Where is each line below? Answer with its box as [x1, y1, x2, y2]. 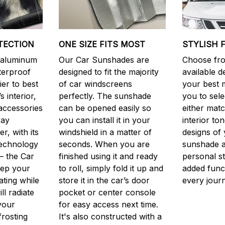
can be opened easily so [59, 102, 152, 113]
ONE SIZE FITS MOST [59, 39, 146, 50]
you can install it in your [59, 115, 151, 125]
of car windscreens [59, 78, 133, 89]
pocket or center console [59, 187, 156, 197]
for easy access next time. [59, 199, 159, 209]
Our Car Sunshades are [59, 54, 150, 65]
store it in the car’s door [59, 175, 150, 185]
